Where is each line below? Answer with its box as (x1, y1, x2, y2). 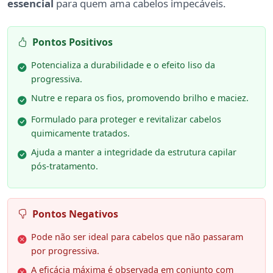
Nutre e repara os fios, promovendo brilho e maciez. (31, 92, 249, 104)
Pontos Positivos (32, 35, 113, 49)
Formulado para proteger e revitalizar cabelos (31, 113, 221, 126)
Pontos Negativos (32, 207, 118, 221)
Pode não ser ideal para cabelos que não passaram (31, 231, 243, 243)
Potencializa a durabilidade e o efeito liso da (31, 59, 215, 71)
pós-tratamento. (31, 160, 98, 172)
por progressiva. (31, 245, 99, 257)
